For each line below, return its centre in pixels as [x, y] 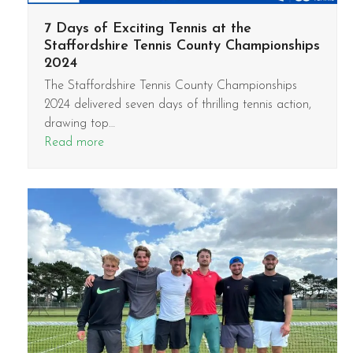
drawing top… [79, 123]
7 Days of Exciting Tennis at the [147, 28]
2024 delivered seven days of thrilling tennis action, [177, 104]
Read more [74, 142]
